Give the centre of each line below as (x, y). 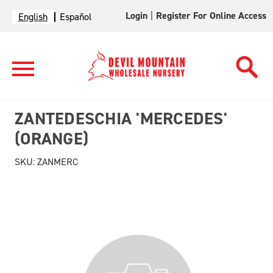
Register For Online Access (211, 16)
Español (76, 17)
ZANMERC (56, 162)
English (33, 17)
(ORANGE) (51, 139)
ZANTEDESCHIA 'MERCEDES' (121, 119)
